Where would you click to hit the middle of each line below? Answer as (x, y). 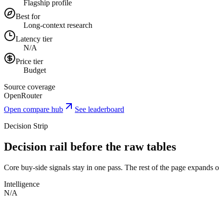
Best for (28, 16)
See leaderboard (99, 109)
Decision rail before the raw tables (90, 146)
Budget (35, 70)
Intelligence (22, 184)
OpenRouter (23, 95)
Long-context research (58, 25)
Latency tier (34, 39)
